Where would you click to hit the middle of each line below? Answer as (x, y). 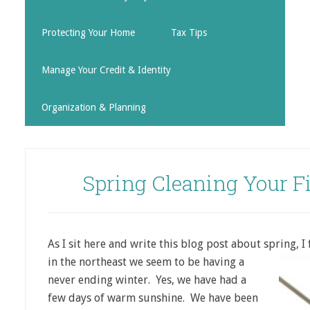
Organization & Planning (94, 107)
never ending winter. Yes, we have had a (147, 280)
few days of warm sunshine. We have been (153, 298)
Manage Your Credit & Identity (106, 70)
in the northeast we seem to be (125, 262)
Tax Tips (189, 33)
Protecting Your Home (88, 33)
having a (224, 262)
